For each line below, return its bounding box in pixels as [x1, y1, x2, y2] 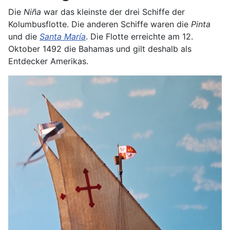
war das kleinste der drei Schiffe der [41, 7, 185, 17]
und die [8, 31, 40, 42]
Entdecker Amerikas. [8, 56, 88, 67]
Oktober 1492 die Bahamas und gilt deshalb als [8, 44, 191, 54]
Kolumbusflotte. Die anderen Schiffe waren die [8, 19, 191, 30]
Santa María [40, 31, 86, 42]
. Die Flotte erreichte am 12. [86, 31, 193, 42]
